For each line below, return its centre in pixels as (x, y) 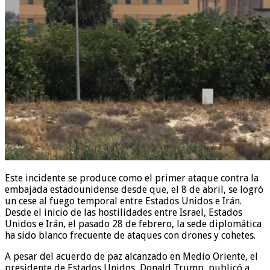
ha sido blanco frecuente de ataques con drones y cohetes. (130, 236)
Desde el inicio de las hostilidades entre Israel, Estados (124, 213)
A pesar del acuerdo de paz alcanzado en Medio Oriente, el (131, 257)
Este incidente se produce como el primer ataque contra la (132, 178)
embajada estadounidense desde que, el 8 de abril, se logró (134, 190)
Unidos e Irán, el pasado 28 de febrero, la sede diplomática (133, 224)
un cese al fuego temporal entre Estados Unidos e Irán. (123, 201)
